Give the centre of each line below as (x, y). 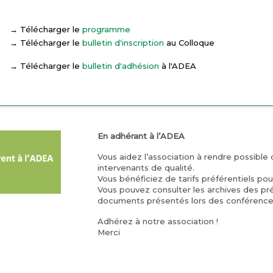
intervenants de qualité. (146, 167)
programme (106, 29)
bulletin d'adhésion (121, 66)
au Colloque (189, 42)
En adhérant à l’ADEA (141, 136)
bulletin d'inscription (123, 42)
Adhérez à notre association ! (158, 221)
